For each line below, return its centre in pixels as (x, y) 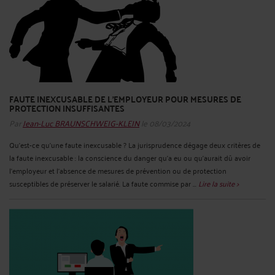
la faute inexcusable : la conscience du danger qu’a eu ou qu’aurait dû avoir (130, 158)
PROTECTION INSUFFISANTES (67, 108)
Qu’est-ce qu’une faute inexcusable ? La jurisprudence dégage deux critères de (135, 145)
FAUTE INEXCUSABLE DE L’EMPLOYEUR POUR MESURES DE (125, 99)
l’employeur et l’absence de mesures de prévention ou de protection (118, 171)
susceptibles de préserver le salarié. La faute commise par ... (104, 184)
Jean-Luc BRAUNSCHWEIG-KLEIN (81, 123)
